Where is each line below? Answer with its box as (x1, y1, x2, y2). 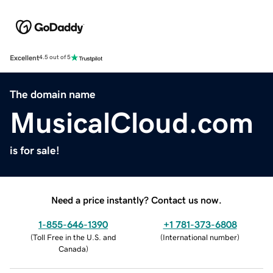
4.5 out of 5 (39, 54, 71, 61)
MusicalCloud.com (10, 107, 253, 137)
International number (163, 233, 237, 241)
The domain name (10, 88, 96, 100)
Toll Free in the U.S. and (32, 233, 116, 241)
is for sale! (10, 144, 60, 156)
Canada (58, 244, 86, 253)
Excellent (10, 54, 39, 62)
